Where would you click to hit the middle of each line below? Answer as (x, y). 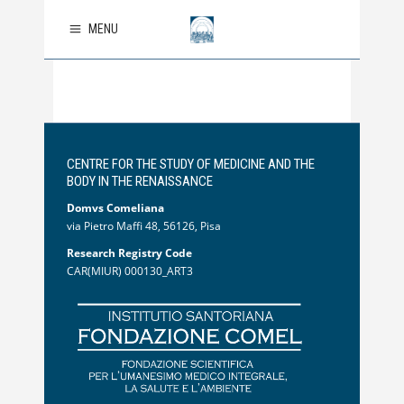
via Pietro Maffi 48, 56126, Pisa (144, 226)
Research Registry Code (129, 253)
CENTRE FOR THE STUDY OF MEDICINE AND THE (191, 164)
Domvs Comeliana (115, 208)
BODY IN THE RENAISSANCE (140, 181)
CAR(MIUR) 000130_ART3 (130, 271)
